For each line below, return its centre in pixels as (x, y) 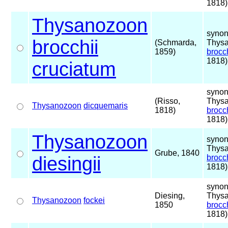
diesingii (66, 164)
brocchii (65, 47)
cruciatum (74, 69)
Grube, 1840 (177, 153)
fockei (94, 200)
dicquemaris (106, 105)
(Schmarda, (176, 42)
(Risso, (167, 101)
